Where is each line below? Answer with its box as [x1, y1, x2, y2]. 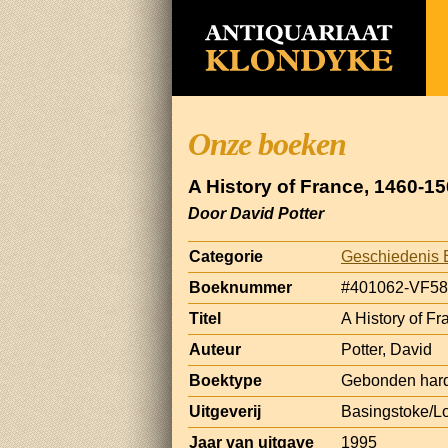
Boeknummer [189, 278, 292, 296]
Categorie [189, 247, 263, 265]
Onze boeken [188, 126, 346, 162]
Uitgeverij [189, 402, 261, 420]
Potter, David [341, 340, 432, 358]
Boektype [189, 371, 262, 389]
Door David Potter [188, 204, 324, 222]
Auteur [189, 340, 241, 358]
